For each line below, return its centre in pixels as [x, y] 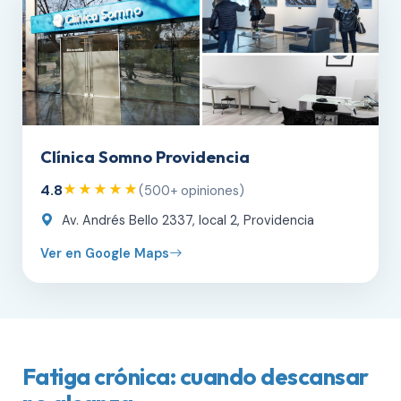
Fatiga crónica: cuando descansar [196, 376]
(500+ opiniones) [192, 190]
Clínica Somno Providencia [145, 157]
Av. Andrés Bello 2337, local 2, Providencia [186, 220]
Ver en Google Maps [105, 253]
